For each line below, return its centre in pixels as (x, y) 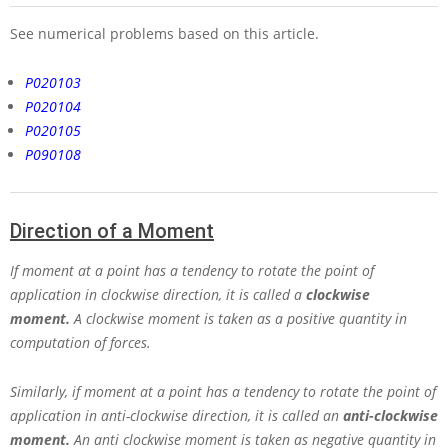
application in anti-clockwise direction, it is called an (176, 416)
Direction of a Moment (112, 231)
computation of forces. (80, 343)
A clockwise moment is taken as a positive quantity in (240, 319)
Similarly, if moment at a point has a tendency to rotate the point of (223, 392)
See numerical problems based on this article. (164, 34)
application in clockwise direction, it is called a (158, 295)
